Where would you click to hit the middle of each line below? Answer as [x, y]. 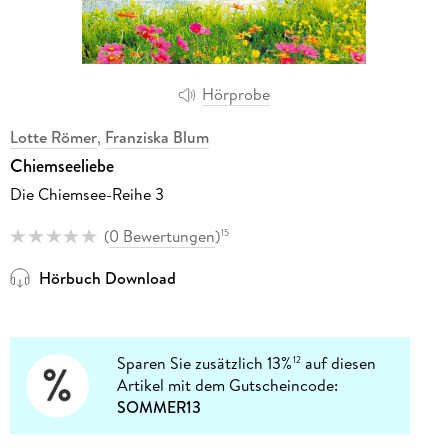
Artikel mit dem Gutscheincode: [228, 385]
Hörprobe [236, 94]
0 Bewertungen [161, 235]
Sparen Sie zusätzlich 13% [205, 363]
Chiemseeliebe [61, 165]
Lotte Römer [53, 136]
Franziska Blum [156, 136]
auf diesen [339, 363]
